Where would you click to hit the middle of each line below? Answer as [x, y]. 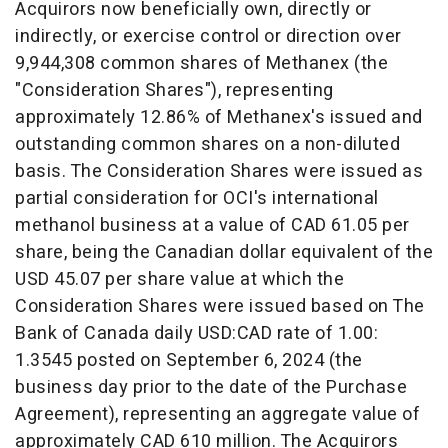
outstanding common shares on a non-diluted [207, 144]
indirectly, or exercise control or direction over [208, 36]
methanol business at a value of [153, 225]
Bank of [49, 333]
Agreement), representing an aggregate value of [217, 414]
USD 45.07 [58, 279]
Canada [116, 333]
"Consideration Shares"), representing [174, 90]
